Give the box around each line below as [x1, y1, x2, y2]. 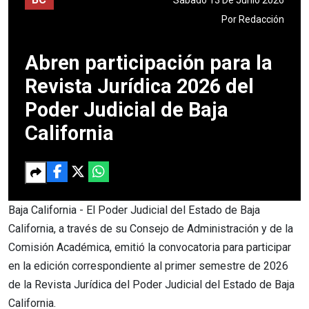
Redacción [239, 13, 284, 25]
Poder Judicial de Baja [25, 97, 228, 121]
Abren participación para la [25, 50, 272, 74]
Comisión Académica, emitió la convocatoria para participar [8, 240, 291, 254]
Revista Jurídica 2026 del [25, 74, 254, 98]
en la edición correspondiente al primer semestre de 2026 [8, 259, 288, 272]
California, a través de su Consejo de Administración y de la [8, 221, 293, 235]
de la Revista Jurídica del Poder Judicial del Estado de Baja [8, 277, 295, 291]
